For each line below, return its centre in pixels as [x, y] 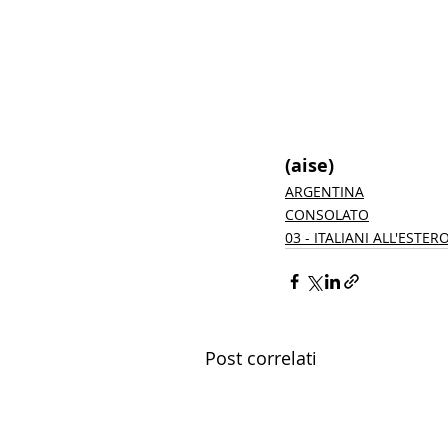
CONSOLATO [327, 214]
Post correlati [261, 357]
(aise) [312, 165]
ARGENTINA [324, 191]
